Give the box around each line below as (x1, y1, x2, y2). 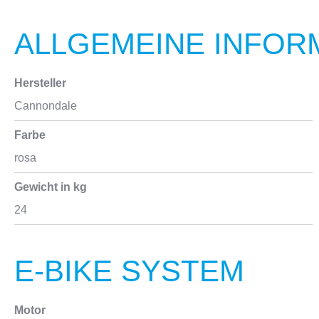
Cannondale (14, 100, 77, 112)
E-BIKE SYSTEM (14, 254, 244, 288)
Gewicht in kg (14, 181, 87, 193)
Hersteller (14, 77, 66, 89)
